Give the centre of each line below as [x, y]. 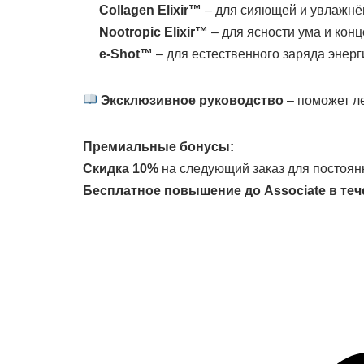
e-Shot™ [126, 54]
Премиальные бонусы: [158, 146]
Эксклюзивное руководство [193, 100]
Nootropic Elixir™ [154, 32]
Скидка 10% [121, 168]
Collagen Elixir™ [150, 10]
